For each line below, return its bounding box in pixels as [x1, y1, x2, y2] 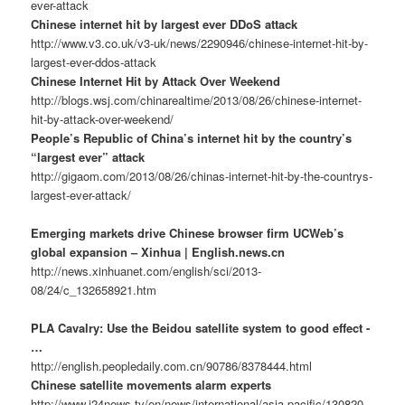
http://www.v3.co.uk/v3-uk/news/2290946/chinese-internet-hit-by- [31, 33, 369, 52]
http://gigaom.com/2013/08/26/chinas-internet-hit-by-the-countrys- [31, 166, 373, 184]
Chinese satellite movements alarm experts [31, 376, 272, 394]
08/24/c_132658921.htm [31, 281, 157, 299]
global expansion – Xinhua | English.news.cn [31, 243, 286, 261]
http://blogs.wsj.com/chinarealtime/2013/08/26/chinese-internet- [31, 90, 363, 108]
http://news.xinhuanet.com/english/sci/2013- [31, 262, 262, 280]
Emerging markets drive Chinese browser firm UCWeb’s [31, 224, 344, 242]
